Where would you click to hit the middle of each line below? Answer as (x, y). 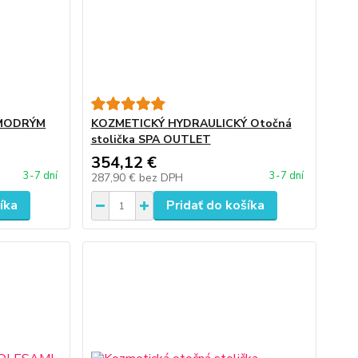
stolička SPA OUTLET (151, 139)
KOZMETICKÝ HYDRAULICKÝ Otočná (191, 123)
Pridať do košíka (215, 205)
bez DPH (161, 178)
